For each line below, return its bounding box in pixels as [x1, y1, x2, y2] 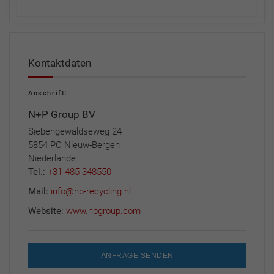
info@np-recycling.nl [51, 185, 131, 197]
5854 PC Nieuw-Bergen [28, 139, 120, 150]
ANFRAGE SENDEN [100, 251, 174, 260]
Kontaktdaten [28, 56, 91, 69]
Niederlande [28, 152, 76, 164]
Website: [28, 205, 66, 217]
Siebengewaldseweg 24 [28, 125, 122, 137]
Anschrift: [28, 89, 68, 97]
